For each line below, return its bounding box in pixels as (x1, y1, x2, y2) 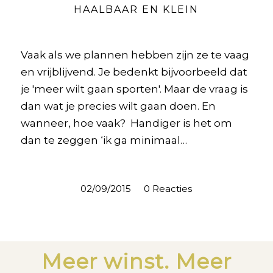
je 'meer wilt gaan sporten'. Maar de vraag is (20, 82, 248, 95)
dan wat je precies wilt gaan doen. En (20, 99, 216, 112)
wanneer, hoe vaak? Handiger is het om (20, 116, 232, 129)
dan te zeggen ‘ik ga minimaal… (20, 133, 187, 146)
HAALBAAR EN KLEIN (74, 3, 199, 15)
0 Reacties (144, 182, 193, 194)
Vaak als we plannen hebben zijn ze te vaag (20, 48, 249, 61)
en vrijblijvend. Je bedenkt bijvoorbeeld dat (20, 65, 247, 78)
